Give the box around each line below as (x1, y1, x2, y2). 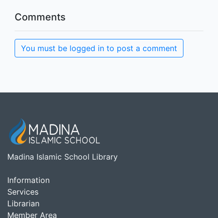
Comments (15, 11, 66, 23)
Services (7, 187, 38, 197)
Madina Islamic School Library (7, 152, 118, 162)
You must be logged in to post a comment (21, 43, 177, 53)
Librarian (7, 199, 39, 208)
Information (7, 175, 50, 185)
